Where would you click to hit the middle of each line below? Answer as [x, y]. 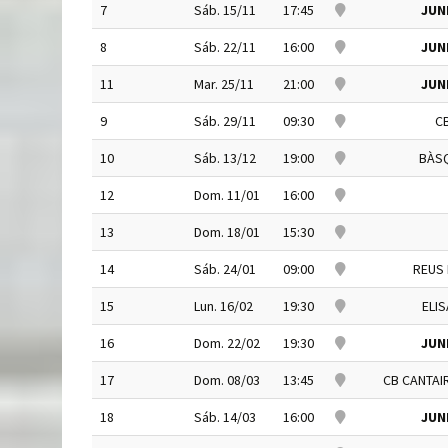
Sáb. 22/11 [225, 47]
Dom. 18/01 [227, 232]
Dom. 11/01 [227, 195]
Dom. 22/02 [227, 343]
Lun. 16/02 [223, 306]
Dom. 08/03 [227, 380]
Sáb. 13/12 [225, 158]
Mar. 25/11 [224, 84]
